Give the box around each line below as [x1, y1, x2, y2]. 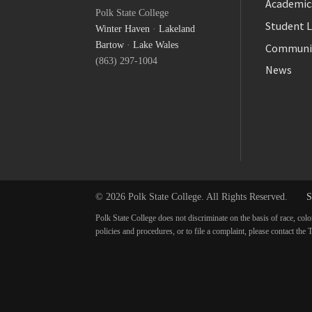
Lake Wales [133, 39, 178, 50]
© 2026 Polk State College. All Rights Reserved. [95, 191, 290, 202]
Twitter [125, 10, 162, 25]
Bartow [95, 39, 124, 50]
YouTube [125, 32, 165, 47]
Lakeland [159, 23, 195, 34]
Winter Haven [95, 23, 150, 34]
